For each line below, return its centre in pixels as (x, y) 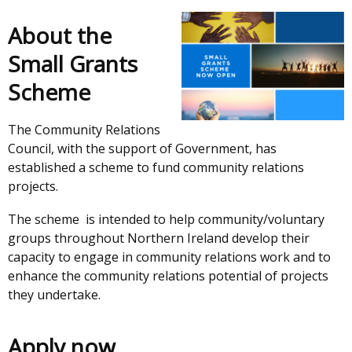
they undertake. (54, 295)
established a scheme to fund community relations (156, 167)
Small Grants (73, 64)
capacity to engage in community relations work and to (169, 257)
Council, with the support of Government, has (142, 148)
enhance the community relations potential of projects (168, 276)
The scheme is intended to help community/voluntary (166, 219)
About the (60, 35)
